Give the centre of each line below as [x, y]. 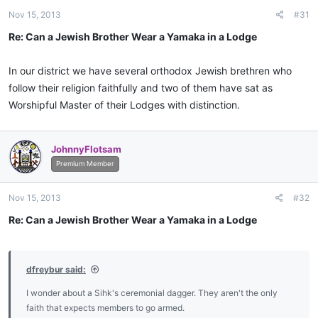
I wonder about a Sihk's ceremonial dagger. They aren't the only [152, 293]
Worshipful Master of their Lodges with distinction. [124, 105]
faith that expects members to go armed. [105, 308]
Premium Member [85, 163]
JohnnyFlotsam [86, 149]
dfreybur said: [56, 270]
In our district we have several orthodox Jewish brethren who [150, 71]
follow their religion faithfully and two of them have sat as [141, 88]
